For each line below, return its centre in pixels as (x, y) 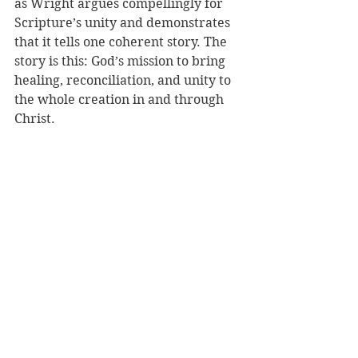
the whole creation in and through (121, 99)
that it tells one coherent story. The (122, 42)
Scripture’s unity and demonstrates (124, 23)
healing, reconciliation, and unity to (124, 80)
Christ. (35, 119)
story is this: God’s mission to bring (121, 61)
